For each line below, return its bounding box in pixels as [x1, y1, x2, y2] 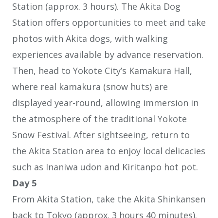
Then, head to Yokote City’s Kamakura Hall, [12, 65, 192, 77]
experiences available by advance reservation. [12, 49, 203, 61]
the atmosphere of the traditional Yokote [12, 113, 187, 125]
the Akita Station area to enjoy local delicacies [12, 145, 205, 157]
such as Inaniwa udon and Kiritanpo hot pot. [12, 161, 198, 173]
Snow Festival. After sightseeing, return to [12, 129, 190, 141]
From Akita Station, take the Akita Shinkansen [12, 193, 205, 205]
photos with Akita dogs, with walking [12, 33, 168, 45]
